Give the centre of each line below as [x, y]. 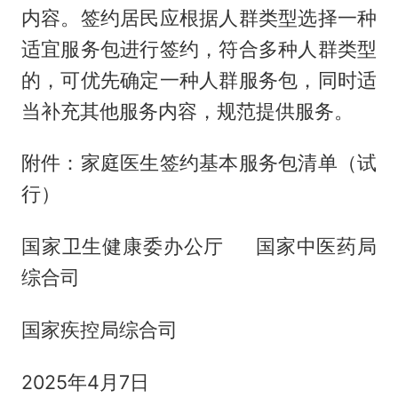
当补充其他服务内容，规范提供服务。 [187, 111]
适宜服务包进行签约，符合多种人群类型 [199, 48]
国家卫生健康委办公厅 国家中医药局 [199, 247]
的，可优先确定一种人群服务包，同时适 [199, 80]
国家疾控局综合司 [99, 330]
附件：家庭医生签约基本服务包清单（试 [199, 163]
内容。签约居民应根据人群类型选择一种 [199, 17]
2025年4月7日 [85, 382]
